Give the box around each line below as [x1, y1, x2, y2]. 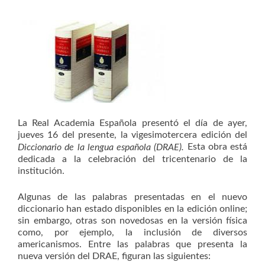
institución [18, 166, 62, 176]
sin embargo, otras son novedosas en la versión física [18, 216, 247, 226]
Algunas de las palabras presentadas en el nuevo [18, 192, 247, 202]
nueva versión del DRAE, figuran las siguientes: [18, 251, 211, 261]
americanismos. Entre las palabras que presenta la [18, 240, 247, 250]
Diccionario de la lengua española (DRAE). [18, 143, 188, 153]
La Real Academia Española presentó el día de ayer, [18, 118, 247, 128]
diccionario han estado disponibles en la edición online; [18, 204, 247, 214]
